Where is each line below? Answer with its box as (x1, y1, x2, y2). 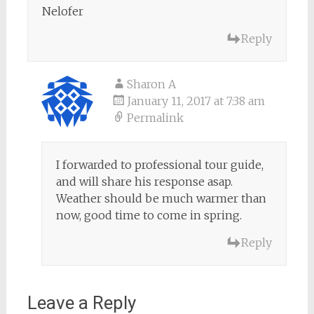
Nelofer (41, 4, 83, 18)
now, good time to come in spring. (55, 207, 242, 222)
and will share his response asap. (55, 174, 233, 189)
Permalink (126, 110, 184, 125)
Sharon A (126, 76, 176, 91)
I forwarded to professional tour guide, (55, 157, 264, 172)
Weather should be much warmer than (55, 191, 266, 205)
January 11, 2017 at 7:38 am (126, 93, 265, 108)
